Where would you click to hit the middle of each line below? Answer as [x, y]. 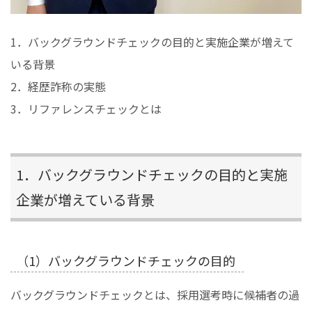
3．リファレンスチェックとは [86, 108]
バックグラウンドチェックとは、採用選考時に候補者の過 [155, 294]
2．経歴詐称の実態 [58, 86]
